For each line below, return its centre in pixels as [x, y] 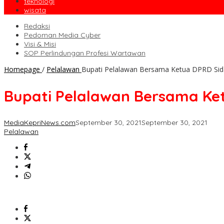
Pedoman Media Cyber [62, 35]
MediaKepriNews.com [40, 123]
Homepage [22, 69]
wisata [35, 10]
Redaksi [37, 26]
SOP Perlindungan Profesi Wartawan [85, 53]
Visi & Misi [40, 44]
